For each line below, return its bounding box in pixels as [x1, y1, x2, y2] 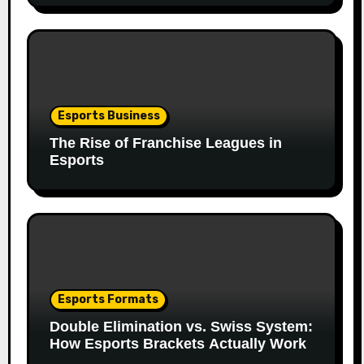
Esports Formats [57, 292, 158, 306]
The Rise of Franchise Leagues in [49, 134, 282, 151]
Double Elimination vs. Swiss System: [49, 318, 313, 335]
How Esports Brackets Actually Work [49, 335, 306, 352]
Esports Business [57, 108, 160, 123]
